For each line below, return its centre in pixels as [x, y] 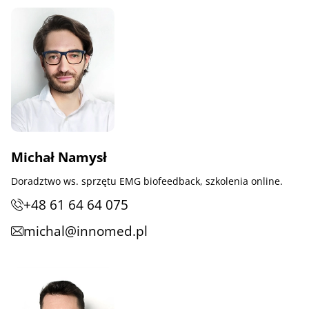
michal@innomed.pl [86, 231]
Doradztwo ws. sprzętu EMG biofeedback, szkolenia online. [147, 181]
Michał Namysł [59, 157]
